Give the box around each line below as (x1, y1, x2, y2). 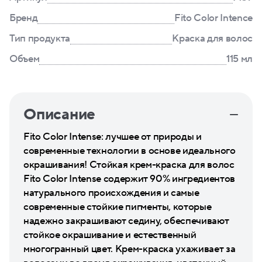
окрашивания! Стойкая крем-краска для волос (23, 158, 235, 171)
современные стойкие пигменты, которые (23, 201, 212, 213)
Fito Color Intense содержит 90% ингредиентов (23, 173, 236, 185)
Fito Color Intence (174, 12, 253, 25)
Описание (23, 105, 96, 124)
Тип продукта (9, 32, 70, 45)
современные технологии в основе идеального (23, 144, 236, 157)
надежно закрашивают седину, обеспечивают (23, 215, 229, 227)
